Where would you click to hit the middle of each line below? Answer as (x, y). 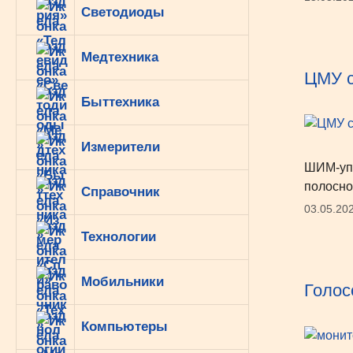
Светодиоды (123, 12)
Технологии (119, 237)
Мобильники (123, 282)
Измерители (121, 147)
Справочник (121, 192)
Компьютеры (124, 327)
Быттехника (120, 102)
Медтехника (120, 57)
